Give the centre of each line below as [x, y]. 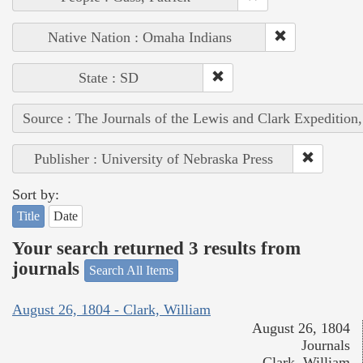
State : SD [108, 77]
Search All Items [131, 270]
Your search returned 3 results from [156, 249]
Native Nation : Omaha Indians [139, 37]
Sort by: [36, 194]
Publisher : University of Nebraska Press [153, 158]
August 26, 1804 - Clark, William [111, 310]
